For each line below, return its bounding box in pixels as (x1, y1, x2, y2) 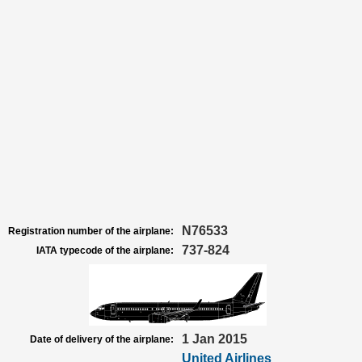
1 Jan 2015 (182, 332, 247, 346)
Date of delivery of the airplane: (30, 334, 174, 345)
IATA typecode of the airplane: (36, 245, 174, 256)
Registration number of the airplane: (8, 225, 174, 237)
